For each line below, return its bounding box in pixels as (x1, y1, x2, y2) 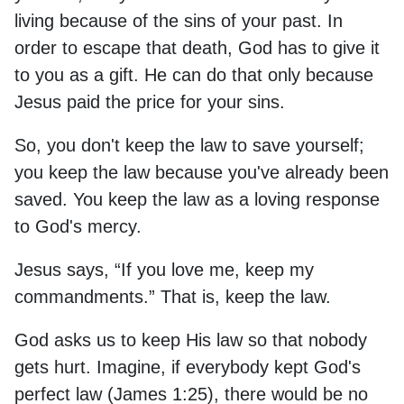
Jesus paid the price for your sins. (14, 91, 285, 112)
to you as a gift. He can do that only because (14, 64, 373, 85)
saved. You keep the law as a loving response (14, 188, 380, 209)
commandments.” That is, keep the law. (14, 286, 331, 307)
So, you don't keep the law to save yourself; (14, 134, 364, 155)
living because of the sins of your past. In (14, 10, 343, 31)
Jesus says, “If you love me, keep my (14, 259, 314, 280)
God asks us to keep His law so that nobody (14, 329, 367, 350)
